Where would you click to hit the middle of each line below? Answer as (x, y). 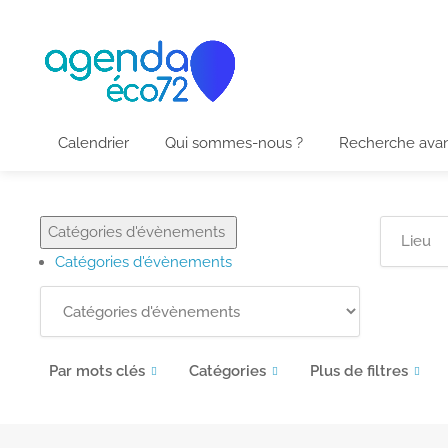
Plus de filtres (359, 371)
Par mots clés (97, 371)
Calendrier (93, 143)
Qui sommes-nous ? (234, 143)
